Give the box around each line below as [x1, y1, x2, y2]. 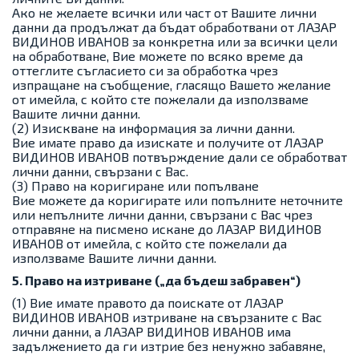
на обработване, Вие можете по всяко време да [12, 48, 303, 63]
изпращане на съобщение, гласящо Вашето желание [12, 77, 331, 92]
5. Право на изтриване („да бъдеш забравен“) [12, 272, 301, 288]
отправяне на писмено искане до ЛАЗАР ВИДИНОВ [12, 221, 321, 236]
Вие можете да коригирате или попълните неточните [12, 192, 343, 208]
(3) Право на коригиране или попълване [12, 178, 259, 193]
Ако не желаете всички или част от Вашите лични [12, 5, 317, 20]
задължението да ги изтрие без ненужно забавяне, [12, 338, 325, 353]
